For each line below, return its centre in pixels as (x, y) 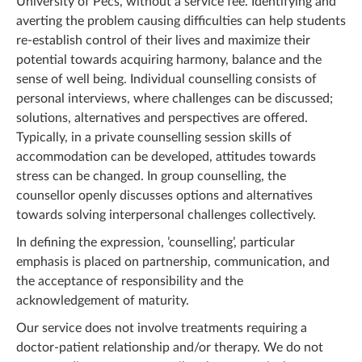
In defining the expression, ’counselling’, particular (156, 242)
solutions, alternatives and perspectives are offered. (162, 118)
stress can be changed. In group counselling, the (151, 176)
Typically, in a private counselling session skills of (154, 137)
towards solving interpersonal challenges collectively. (166, 215)
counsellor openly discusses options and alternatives (164, 196)
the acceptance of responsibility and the (130, 281)
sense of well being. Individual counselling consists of (166, 79)
